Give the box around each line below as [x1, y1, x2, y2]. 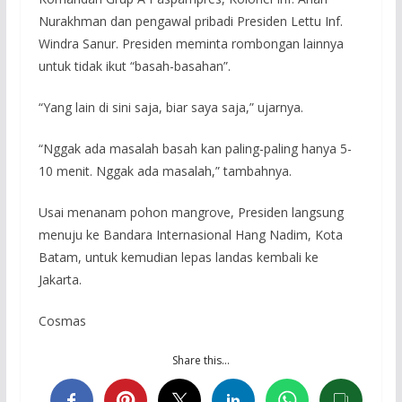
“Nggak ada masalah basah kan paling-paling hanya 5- [38, 139, 352, 157]
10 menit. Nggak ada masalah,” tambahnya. [38, 162, 292, 179]
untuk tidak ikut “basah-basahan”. [38, 57, 231, 74]
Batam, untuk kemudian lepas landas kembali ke [38, 248, 319, 266]
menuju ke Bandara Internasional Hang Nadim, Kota [38, 225, 343, 243]
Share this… [171, 352, 230, 368]
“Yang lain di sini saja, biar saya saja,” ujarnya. [38, 98, 303, 116]
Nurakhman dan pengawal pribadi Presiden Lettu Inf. [38, 12, 343, 30]
